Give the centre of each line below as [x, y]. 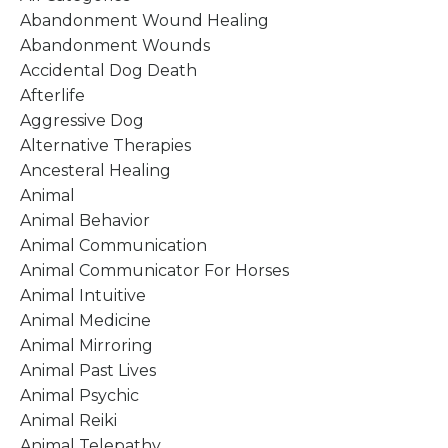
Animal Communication [113, 245]
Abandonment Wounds [115, 45]
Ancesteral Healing [95, 170]
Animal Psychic [79, 395]
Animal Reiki [68, 420]
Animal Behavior [85, 220]
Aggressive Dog [82, 120]
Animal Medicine [85, 320]
